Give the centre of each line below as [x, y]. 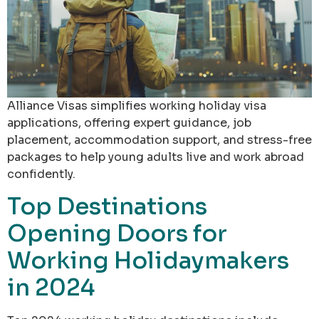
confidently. [41, 174]
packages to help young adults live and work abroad [156, 157]
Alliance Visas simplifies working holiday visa [137, 105]
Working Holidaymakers [148, 261]
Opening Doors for [117, 234]
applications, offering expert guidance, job [129, 122]
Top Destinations [107, 207]
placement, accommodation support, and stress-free [159, 140]
